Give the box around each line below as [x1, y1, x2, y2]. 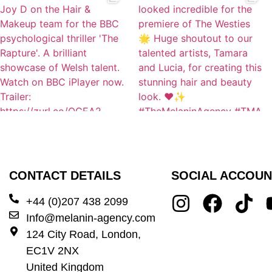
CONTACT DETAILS [9, 169, 121, 182]
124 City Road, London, [26, 228, 141, 240]
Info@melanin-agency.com [26, 212, 155, 224]
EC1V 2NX [26, 245, 79, 257]
